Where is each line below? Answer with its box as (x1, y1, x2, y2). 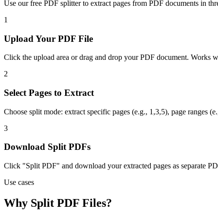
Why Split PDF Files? (4, 197, 112, 210)
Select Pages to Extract (4, 87, 94, 98)
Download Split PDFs (4, 142, 91, 152)
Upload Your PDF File (4, 33, 93, 44)
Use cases (4, 178, 34, 187)
